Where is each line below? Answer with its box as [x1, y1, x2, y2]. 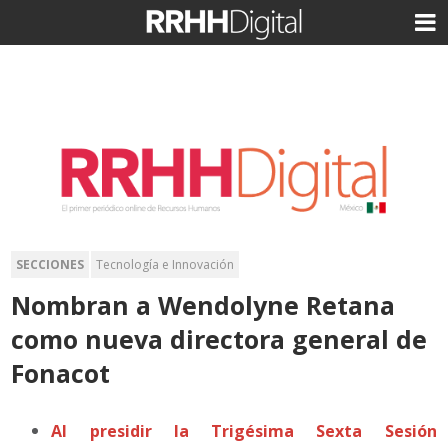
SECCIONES [16, 255, 85, 273]
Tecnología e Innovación [96, 255, 235, 273]
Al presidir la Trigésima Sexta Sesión [51, 419, 437, 442]
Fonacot [11, 355, 111, 390]
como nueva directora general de [11, 321, 428, 356]
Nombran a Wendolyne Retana [11, 287, 396, 322]
